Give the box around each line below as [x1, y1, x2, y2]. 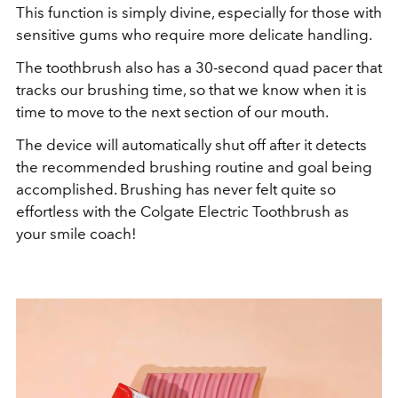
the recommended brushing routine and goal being [16, 158, 372, 177]
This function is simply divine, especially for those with [16, 4, 382, 22]
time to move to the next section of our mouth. [16, 103, 331, 122]
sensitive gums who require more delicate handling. [16, 26, 375, 44]
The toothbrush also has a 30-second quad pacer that [16, 59, 382, 77]
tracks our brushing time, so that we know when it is [16, 81, 367, 99]
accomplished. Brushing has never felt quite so [16, 180, 336, 199]
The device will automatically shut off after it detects [16, 136, 367, 155]
